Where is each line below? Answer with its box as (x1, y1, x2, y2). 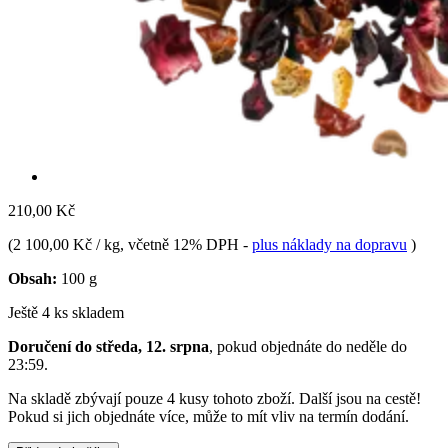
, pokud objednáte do (209, 337, 346, 355)
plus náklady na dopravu (252, 235, 407, 253)
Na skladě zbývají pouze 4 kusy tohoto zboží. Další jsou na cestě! (8, 389, 421, 407)
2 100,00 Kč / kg (13, 235, 120, 253)
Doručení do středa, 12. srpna (8, 337, 209, 355)
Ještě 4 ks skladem (8, 303, 124, 321)
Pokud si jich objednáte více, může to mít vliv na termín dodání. (8, 407, 409, 425)
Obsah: (8, 269, 57, 287)
